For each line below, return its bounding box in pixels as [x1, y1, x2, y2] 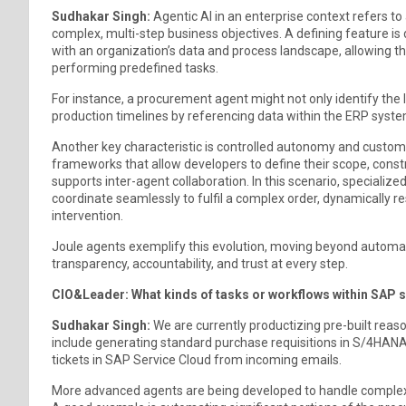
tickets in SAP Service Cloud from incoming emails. [52, 352, 342, 367]
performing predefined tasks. [52, 60, 218, 75]
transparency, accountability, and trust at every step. [52, 256, 348, 271]
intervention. [52, 208, 123, 223]
